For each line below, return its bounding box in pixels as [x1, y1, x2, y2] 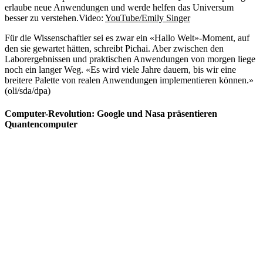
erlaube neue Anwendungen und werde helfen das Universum [5, 2, 234, 13]
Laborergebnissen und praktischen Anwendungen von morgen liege [5, 54, 255, 65]
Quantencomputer [5, 119, 77, 130]
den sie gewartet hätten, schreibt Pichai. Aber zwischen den [5, 43, 224, 54]
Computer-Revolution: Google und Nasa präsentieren [5, 109, 217, 119]
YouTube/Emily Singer [105, 13, 190, 23]
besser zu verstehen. [5, 13, 79, 23]
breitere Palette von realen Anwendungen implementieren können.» [5, 75, 254, 86]
